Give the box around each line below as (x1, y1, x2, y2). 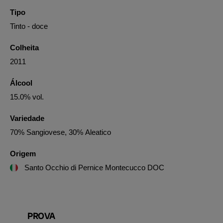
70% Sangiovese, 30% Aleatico (10, 128, 111, 136)
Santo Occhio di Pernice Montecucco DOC (22, 163, 164, 172)
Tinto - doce (10, 22, 48, 30)
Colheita (10, 43, 39, 52)
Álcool (10, 79, 32, 87)
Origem (10, 149, 36, 158)
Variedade (10, 114, 44, 122)
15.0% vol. (10, 93, 44, 101)
